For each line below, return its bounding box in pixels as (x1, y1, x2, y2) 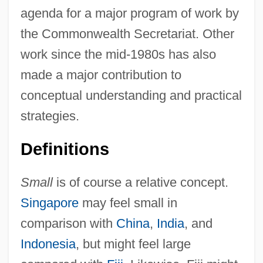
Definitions (20, 139, 109, 159)
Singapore (20, 195, 79, 210)
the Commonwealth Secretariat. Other (20, 26, 234, 41)
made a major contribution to (20, 67, 181, 82)
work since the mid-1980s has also (20, 46, 216, 62)
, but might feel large (75, 236, 191, 251)
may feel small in (78, 195, 177, 210)
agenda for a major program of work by (20, 5, 239, 21)
